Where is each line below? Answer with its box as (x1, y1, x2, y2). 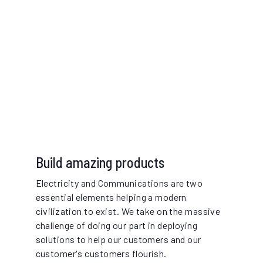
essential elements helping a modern (35, 191, 187, 203)
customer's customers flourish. (35, 248, 167, 259)
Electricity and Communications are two (35, 177, 203, 189)
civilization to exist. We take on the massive (35, 205, 221, 217)
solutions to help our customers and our (35, 234, 201, 245)
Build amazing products (35, 154, 164, 171)
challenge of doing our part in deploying (35, 220, 198, 231)
